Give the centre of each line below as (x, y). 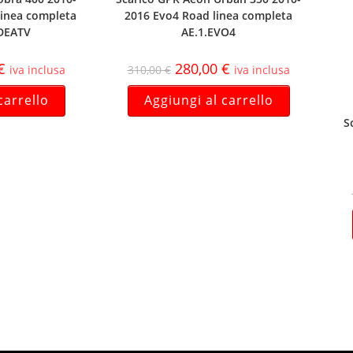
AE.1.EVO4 (208, 32)
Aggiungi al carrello (208, 100)
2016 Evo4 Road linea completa (208, 16)
